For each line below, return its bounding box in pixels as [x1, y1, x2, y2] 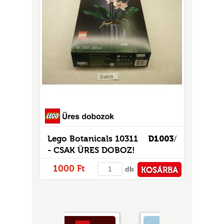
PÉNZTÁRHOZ [126, 186, 178, 196]
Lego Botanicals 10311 [47, 133, 138, 143]
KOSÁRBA [141, 165, 178, 175]
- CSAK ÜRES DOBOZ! [47, 145, 135, 155]
